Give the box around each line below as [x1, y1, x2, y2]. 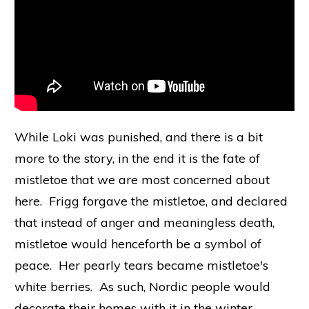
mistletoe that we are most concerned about [14, 171, 270, 188]
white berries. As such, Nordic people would [14, 278, 270, 295]
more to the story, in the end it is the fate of [14, 150, 260, 166]
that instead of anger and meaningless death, [14, 214, 275, 230]
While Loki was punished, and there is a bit [14, 128, 263, 145]
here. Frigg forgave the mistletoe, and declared [14, 192, 288, 209]
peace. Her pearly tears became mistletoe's [14, 257, 268, 273]
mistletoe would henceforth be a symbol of [14, 235, 261, 252]
